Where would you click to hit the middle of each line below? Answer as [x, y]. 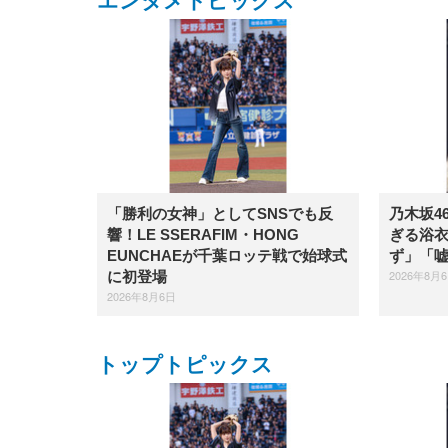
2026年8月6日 [141, 296]
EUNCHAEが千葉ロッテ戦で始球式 [227, 256]
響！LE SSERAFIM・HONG [203, 235]
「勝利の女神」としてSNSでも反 [220, 214]
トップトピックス [185, 364]
